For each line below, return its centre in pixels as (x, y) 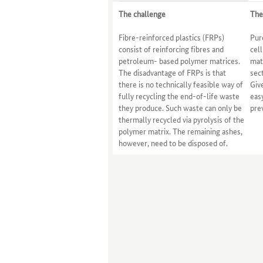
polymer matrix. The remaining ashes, (181, 131)
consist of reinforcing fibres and (171, 49)
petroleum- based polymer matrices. (179, 60)
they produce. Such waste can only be (180, 107)
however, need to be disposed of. (173, 143)
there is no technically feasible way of (181, 84)
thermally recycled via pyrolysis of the (181, 119)
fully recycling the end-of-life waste (179, 96)
